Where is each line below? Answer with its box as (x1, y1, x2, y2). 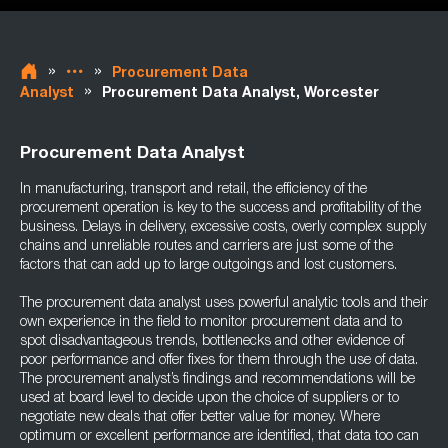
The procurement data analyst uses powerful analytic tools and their (20, 297, 428, 311)
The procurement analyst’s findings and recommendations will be (20, 373, 415, 387)
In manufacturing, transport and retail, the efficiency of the (20, 183, 367, 197)
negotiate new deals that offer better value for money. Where (20, 411, 380, 425)
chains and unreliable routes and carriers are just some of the (20, 240, 393, 254)
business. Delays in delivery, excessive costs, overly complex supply (20, 221, 426, 235)
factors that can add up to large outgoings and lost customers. (20, 259, 397, 273)
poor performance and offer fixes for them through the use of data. (20, 354, 418, 368)
